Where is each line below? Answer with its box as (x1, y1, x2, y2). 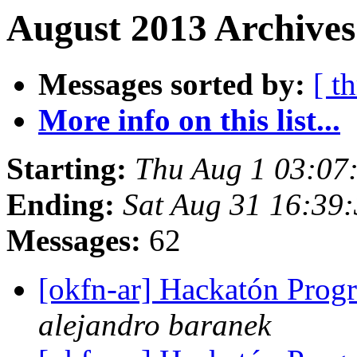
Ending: (6, 187, 115, 222)
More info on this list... (38, 103, 340, 138)
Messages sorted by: (38, 67, 305, 102)
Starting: (6, 151, 127, 186)
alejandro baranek (38, 308, 271, 343)
